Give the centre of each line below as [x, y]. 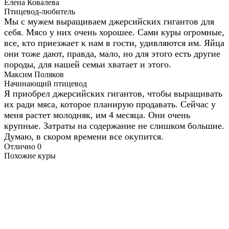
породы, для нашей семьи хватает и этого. [88, 64]
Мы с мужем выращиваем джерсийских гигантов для [109, 21]
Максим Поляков [34, 74]
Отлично [21, 146]
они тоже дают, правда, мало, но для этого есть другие [112, 53]
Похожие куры [30, 155]
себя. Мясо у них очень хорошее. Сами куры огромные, [114, 32]
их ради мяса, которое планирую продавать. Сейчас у [110, 104]
